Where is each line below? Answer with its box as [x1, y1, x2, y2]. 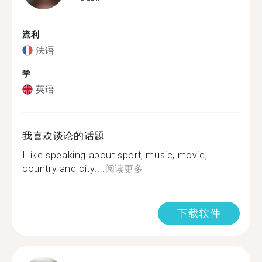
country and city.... [22, 163, 105, 174]
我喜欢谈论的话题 [22, 130, 105, 142]
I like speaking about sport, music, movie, [22, 150, 208, 161]
